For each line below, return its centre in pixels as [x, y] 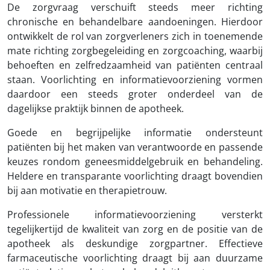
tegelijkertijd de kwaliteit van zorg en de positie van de [135, 229]
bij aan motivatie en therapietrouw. [87, 190]
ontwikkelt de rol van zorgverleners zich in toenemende [135, 36]
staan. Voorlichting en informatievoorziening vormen [135, 80]
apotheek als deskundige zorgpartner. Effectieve [135, 243]
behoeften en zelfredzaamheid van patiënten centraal [135, 65]
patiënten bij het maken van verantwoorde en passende [135, 147]
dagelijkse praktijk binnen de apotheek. [96, 108]
